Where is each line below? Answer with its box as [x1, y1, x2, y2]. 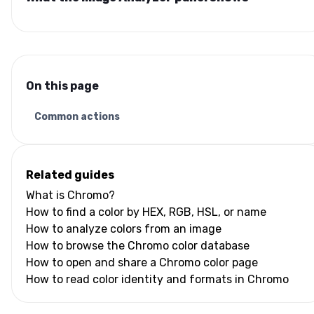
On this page [26, 78, 99, 93]
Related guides [26, 168, 114, 182]
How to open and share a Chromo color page [26, 255, 258, 269]
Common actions [34, 110, 120, 123]
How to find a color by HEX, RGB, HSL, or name [26, 205, 266, 219]
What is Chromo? [26, 188, 115, 202]
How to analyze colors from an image [26, 221, 221, 235]
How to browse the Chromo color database [26, 238, 250, 252]
